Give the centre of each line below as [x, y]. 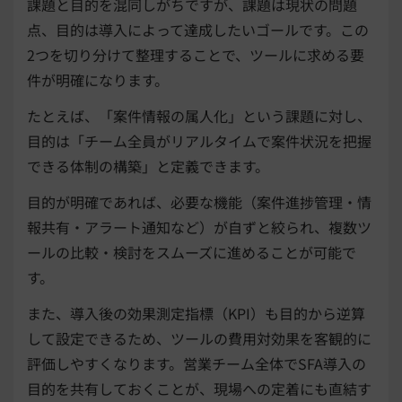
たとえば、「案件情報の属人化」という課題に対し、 [199, 116]
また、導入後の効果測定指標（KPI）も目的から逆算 [196, 314]
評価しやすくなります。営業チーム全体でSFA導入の [197, 364]
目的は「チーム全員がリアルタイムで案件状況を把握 [199, 141]
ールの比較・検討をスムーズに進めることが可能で [192, 253]
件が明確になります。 [98, 80]
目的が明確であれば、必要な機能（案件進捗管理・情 [199, 202]
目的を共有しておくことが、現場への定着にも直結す [199, 389]
